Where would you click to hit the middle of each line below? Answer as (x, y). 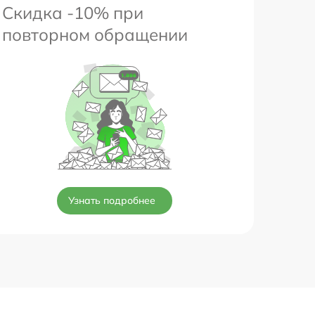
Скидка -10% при (73, 12)
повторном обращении (95, 34)
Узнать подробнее (112, 200)
